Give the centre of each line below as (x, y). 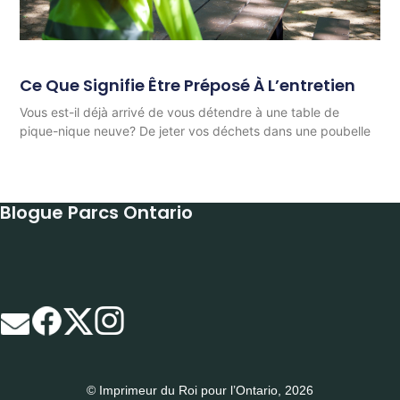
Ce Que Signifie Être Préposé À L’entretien (188, 86)
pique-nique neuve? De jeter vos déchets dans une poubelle (196, 131)
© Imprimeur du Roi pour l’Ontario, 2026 (200, 390)
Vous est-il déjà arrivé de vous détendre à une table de (180, 112)
